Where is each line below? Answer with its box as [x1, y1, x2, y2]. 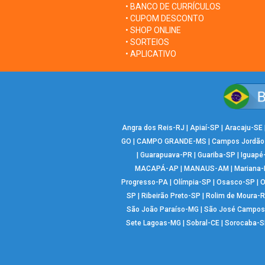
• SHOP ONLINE [125, 25, 181, 35]
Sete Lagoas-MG [125, 219, 181, 228]
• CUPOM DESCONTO [125, 14, 204, 24]
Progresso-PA [121, 178, 168, 187]
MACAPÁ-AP [134, 164, 179, 173]
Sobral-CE [186, 219, 219, 228]
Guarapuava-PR [140, 151, 192, 160]
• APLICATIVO [125, 49, 176, 59]
